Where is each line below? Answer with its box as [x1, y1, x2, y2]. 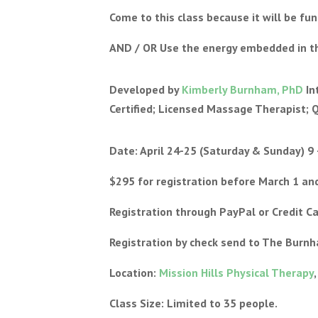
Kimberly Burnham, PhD [182, 82, 304, 97]
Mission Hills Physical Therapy [159, 265, 314, 280]
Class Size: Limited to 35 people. [109, 296, 278, 310]
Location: [109, 265, 160, 280]
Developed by [109, 82, 182, 97]
